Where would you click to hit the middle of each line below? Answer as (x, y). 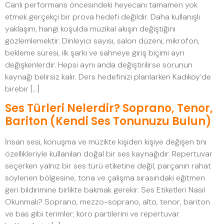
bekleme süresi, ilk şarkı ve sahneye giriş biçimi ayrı (95, 52)
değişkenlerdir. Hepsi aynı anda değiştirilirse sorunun (99, 64)
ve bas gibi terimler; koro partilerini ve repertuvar (92, 214)
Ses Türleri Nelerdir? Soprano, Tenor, (109, 108)
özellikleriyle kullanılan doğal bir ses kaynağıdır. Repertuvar (109, 154)
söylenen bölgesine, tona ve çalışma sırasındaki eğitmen (105, 178)
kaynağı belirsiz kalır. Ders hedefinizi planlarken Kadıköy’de (108, 76)
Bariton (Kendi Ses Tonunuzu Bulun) (108, 121)
